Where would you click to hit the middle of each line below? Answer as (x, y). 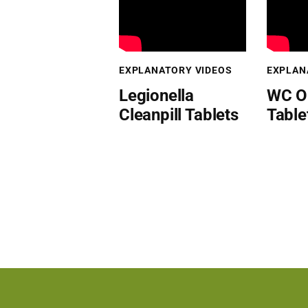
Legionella (157, 95)
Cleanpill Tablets (179, 114)
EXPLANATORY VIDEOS (176, 70)
